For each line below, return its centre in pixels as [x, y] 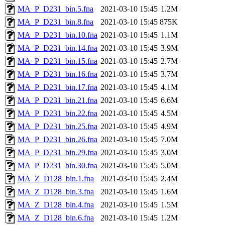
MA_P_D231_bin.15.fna [58, 61]
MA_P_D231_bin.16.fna [58, 74]
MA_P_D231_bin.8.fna [55, 22]
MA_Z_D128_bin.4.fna [56, 205]
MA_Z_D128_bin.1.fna [56, 179]
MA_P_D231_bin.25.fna [58, 127]
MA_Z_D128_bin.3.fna [56, 192]
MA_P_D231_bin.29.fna [58, 153]
